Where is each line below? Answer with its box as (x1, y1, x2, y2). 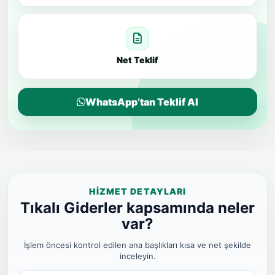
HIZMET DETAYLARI (88, 186, 187, 196)
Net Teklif (117, 55, 158, 65)
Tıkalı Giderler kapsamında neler (20, 199, 255, 217)
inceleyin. (119, 251, 156, 261)
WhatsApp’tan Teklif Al (85, 96, 198, 108)
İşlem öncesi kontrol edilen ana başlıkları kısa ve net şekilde (24, 240, 251, 250)
